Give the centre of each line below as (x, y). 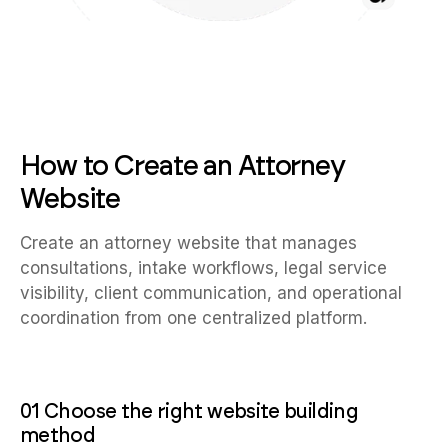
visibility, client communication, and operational (211, 293)
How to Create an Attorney (183, 165)
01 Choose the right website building (189, 411)
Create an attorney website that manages (188, 243)
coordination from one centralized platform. (193, 318)
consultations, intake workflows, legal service (203, 268)
